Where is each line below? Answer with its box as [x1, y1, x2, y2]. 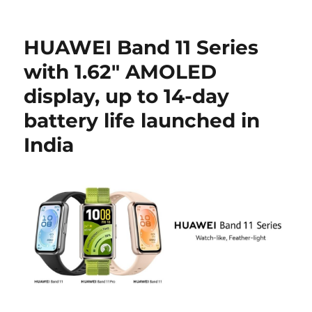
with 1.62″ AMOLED [24, 60, 217, 84]
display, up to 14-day [24, 84, 230, 109]
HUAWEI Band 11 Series [24, 36, 259, 60]
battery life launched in [24, 109, 260, 133]
